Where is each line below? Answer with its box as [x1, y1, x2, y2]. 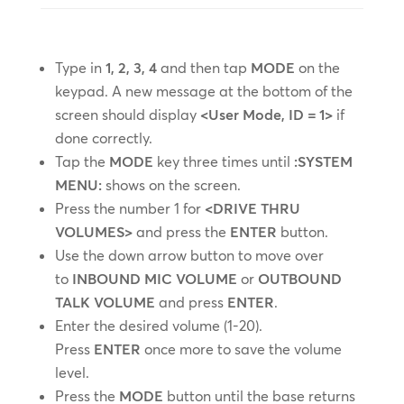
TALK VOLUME [54, 293, 155, 311]
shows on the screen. [105, 176, 241, 194]
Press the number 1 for [54, 199, 205, 217]
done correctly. [54, 129, 152, 147]
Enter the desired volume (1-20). [54, 317, 262, 335]
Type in [54, 59, 106, 77]
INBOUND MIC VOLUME [71, 270, 237, 288]
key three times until [152, 152, 294, 170]
